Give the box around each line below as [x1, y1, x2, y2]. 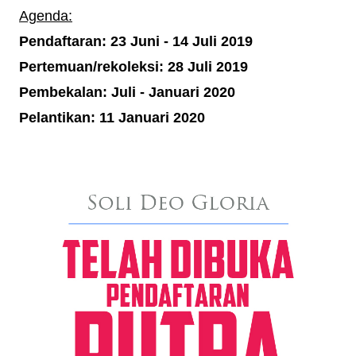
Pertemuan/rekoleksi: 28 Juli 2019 [19, 59, 248, 75]
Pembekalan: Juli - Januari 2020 [19, 84, 235, 100]
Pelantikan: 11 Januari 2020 [19, 110, 205, 126]
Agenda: [19, 8, 72, 24]
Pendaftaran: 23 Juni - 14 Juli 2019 [19, 33, 253, 49]
